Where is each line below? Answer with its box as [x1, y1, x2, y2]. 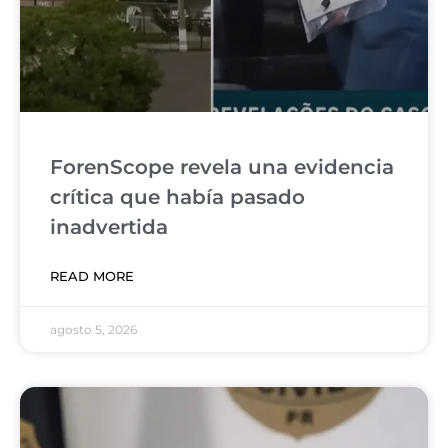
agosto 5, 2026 [50, 322, 137, 338]
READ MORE [50, 268, 134, 285]
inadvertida [50, 215, 168, 240]
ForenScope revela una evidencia [50, 155, 394, 180]
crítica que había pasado [50, 185, 305, 210]
